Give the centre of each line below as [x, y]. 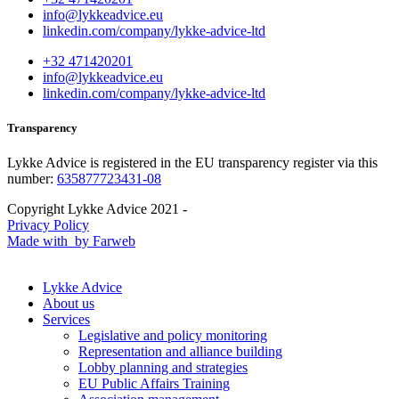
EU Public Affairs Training [154, 384]
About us [69, 304]
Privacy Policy [48, 225]
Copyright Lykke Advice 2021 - [97, 209]
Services [66, 320]
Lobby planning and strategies [163, 368]
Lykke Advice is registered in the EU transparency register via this [192, 163]
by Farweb [103, 241]
